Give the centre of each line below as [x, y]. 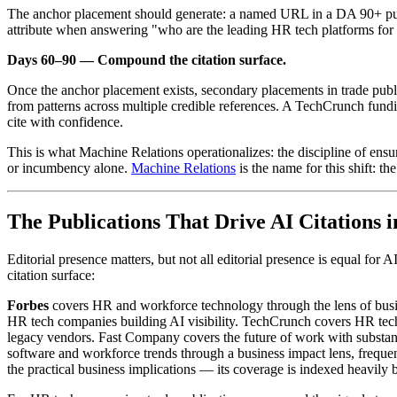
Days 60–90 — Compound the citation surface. [147, 60]
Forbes [28, 305]
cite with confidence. [65, 122]
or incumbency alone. [69, 168]
